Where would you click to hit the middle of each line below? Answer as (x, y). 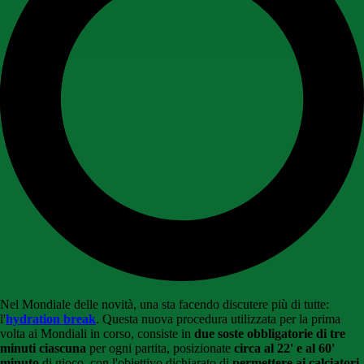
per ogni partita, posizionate (160, 349)
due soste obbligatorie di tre (270, 334)
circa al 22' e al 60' (284, 349)
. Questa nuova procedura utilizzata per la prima (218, 319)
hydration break (51, 319)
